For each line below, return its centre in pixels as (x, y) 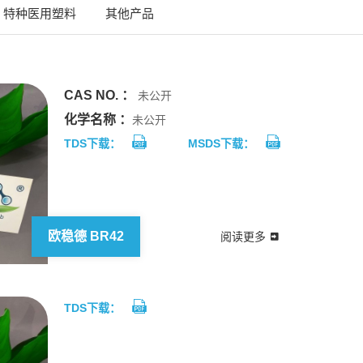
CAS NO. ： (99, 95)
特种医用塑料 (40, 13)
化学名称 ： (98, 120)
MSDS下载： (221, 143)
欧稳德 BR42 (85, 236)
